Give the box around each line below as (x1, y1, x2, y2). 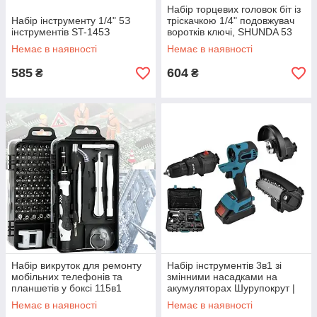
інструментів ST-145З (11, 26, 110, 38)
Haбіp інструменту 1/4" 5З (11, 15, 130, 26)
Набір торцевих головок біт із (167, 4, 301, 15)
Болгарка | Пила (167, 294, 242, 305)
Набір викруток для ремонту (11, 260, 142, 271)
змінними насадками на (167, 271, 277, 282)
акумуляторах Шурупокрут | (167, 282, 295, 294)
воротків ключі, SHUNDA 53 (167, 26, 292, 38)
